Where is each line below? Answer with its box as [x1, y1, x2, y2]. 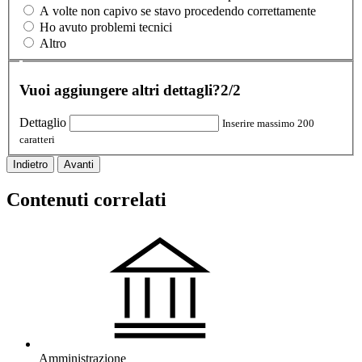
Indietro [13, 158, 48, 170]
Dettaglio [19, 115, 66, 129]
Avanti [64, 158, 94, 170]
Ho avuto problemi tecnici [40, 19, 172, 34]
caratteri [19, 133, 55, 145]
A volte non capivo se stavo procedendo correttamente [40, 3, 316, 18]
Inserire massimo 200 [222, 116, 314, 129]
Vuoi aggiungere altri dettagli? [19, 82, 221, 99]
